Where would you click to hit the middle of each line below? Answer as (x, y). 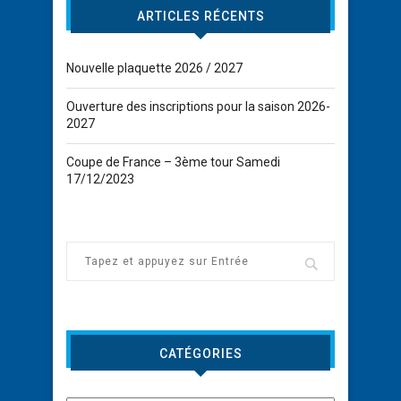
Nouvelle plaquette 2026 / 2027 (154, 68)
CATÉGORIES (200, 353)
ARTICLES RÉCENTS (200, 16)
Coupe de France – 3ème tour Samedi (173, 162)
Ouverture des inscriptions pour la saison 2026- (198, 106)
